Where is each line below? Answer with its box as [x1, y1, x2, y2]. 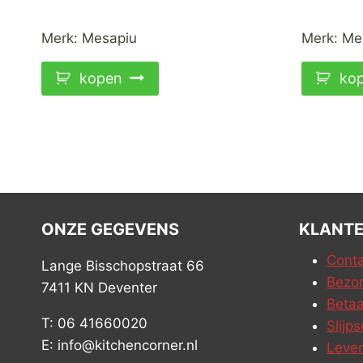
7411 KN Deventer [41, 279, 157, 296]
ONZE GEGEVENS [41, 219, 179, 239]
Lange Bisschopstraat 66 [41, 257, 204, 274]
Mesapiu [82, 29, 137, 46]
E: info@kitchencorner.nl [41, 336, 198, 353]
